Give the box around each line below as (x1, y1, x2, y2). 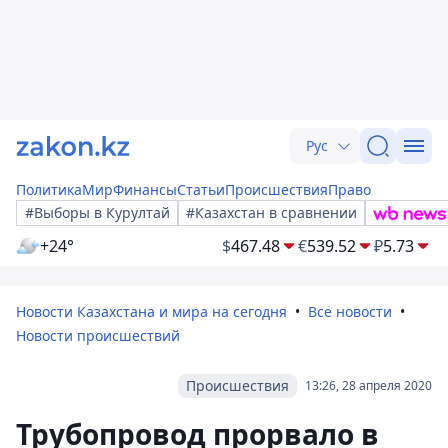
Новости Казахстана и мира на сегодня (16, 302, 287, 321)
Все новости (308, 302, 392, 321)
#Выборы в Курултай (25, 203, 170, 222)
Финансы (113, 180, 177, 199)
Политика (16, 180, 82, 199)
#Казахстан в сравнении (186, 203, 357, 222)
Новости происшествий (16, 326, 180, 345)
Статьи (177, 180, 225, 199)
